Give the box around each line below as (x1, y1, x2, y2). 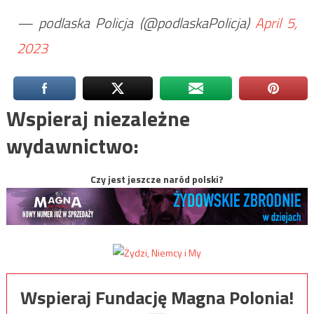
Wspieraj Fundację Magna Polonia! (20, 283, 294, 311)
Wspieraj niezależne (6, 102, 190, 135)
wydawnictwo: (6, 129, 139, 162)
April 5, (254, 11, 298, 34)
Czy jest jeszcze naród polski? (90, 171, 224, 186)
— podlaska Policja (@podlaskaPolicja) (16, 11, 255, 34)
